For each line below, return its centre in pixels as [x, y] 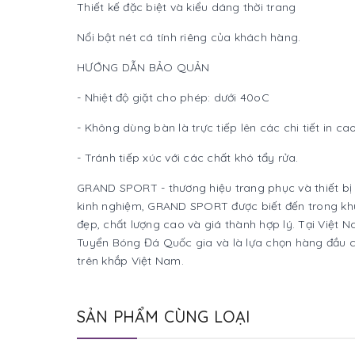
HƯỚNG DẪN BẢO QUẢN [143, 67]
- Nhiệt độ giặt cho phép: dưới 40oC [173, 97]
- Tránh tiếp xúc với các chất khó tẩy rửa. [188, 158]
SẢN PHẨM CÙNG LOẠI [164, 317]
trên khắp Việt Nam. [130, 261]
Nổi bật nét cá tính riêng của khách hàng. [189, 37]
